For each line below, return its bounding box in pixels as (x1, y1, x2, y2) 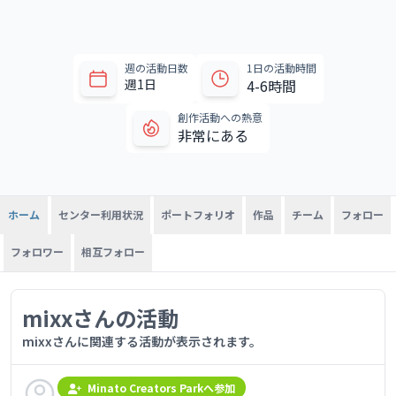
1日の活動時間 (246, 60, 316, 76)
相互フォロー (81, 244, 145, 260)
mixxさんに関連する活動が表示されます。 (22, 332, 262, 351)
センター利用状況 (58, 206, 143, 222)
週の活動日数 (124, 60, 188, 76)
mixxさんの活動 (22, 302, 179, 334)
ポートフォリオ (161, 206, 235, 222)
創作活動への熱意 (178, 110, 263, 126)
